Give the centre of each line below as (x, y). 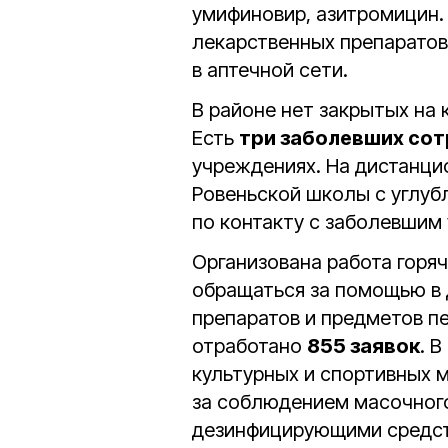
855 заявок (363, 346)
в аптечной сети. (270, 70)
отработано (249, 346)
